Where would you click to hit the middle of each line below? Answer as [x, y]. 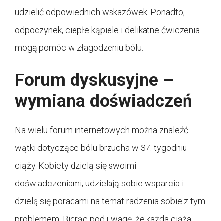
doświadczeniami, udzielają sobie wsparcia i [99, 184]
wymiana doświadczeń [104, 101]
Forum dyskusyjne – [94, 80]
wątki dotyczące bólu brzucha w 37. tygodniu [101, 148]
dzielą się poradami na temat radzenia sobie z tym [110, 201]
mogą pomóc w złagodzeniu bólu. [79, 48]
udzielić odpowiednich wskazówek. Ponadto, [100, 12]
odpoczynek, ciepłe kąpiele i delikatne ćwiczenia [107, 30]
